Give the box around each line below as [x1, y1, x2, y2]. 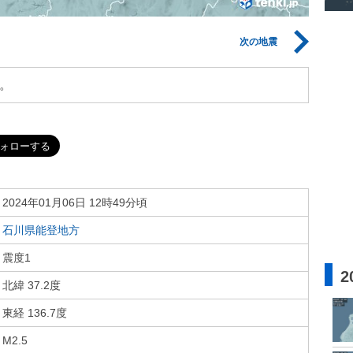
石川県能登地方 [2, 224, 80, 236]
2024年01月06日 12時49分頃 [2, 196, 147, 209]
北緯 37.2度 [2, 279, 61, 292]
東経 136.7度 [2, 307, 67, 319]
